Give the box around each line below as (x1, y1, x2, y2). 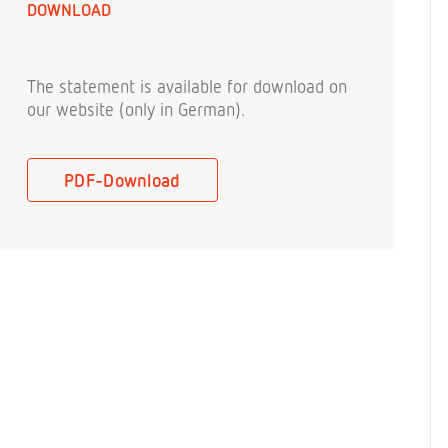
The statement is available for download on (27, 75, 347, 97)
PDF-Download (64, 169, 181, 191)
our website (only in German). (27, 98, 245, 120)
